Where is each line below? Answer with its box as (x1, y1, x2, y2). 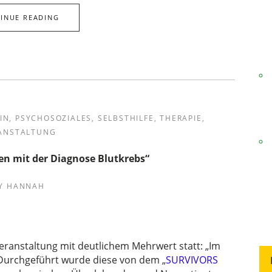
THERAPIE (160, 113, 202, 123)
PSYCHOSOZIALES (15, 113, 92, 123)
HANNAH (6, 181, 45, 191)
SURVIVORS (166, 253, 219, 267)
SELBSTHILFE (97, 113, 154, 123)
